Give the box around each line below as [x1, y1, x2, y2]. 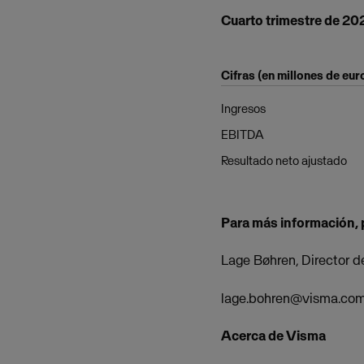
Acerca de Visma [221, 326, 326, 344]
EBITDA [221, 126, 263, 142]
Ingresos [221, 100, 266, 116]
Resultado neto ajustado [221, 152, 347, 168]
